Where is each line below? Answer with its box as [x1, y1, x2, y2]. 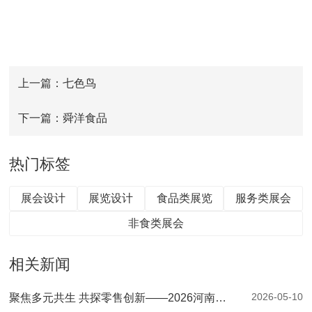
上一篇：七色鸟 [18, 77, 97, 89]
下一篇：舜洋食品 [18, 112, 108, 124]
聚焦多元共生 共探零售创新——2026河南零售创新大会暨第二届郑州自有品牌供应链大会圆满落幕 [215, 292, 227, 304]
